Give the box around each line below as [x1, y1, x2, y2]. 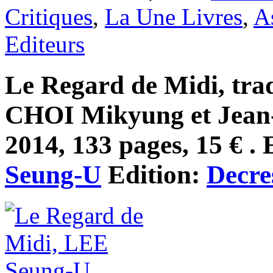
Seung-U [5, 160, 101, 189]
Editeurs [5, 31, 85, 58]
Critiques [5, 4, 93, 30]
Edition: [101, 160, 207, 189]
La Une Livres [105, 4, 243, 30]
